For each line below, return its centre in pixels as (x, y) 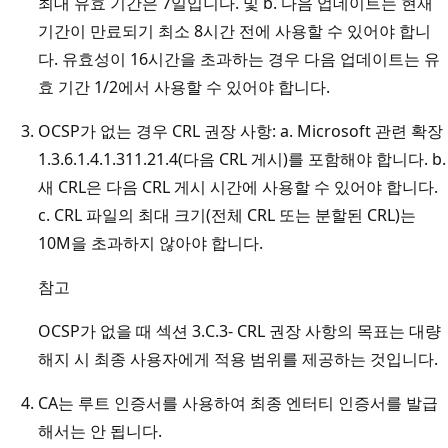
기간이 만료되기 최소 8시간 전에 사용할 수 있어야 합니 (234, 30)
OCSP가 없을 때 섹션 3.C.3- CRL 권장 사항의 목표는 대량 (239, 330)
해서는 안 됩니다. (100, 430)
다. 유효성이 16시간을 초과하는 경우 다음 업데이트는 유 (239, 58)
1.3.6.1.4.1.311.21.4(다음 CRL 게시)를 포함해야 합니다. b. (242, 158)
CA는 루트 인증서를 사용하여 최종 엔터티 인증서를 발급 (238, 402)
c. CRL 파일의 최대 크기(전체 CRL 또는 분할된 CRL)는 (227, 214)
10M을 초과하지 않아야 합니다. (150, 242)
